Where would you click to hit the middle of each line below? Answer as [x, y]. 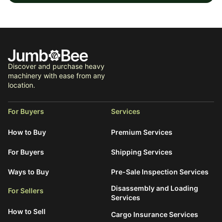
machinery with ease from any [56, 76]
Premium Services [142, 132]
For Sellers [26, 190]
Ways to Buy [28, 171]
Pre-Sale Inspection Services [160, 171]
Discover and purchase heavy [56, 66]
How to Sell [27, 211]
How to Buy [27, 132]
